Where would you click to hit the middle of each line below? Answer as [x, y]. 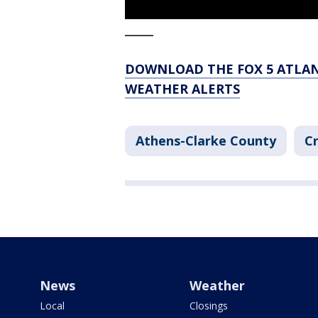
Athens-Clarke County [206, 141]
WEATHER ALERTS [182, 89]
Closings [208, 306]
